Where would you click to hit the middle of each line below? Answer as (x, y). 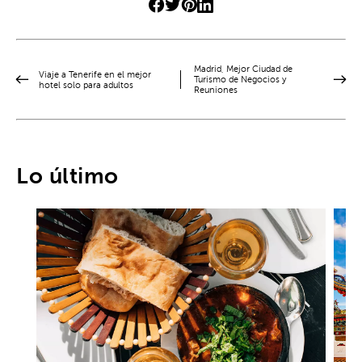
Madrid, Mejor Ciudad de (243, 69)
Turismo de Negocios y (240, 80)
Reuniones (216, 90)
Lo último (67, 177)
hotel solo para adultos (86, 85)
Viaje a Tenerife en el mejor (95, 74)
